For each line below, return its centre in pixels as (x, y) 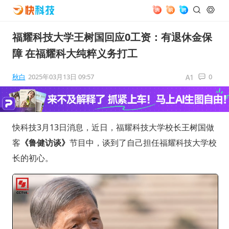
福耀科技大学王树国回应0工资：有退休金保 (112, 37)
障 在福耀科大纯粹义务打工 (75, 53)
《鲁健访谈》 (45, 142)
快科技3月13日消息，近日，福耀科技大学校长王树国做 (113, 127)
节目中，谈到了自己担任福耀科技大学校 (143, 142)
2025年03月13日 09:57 (61, 77)
